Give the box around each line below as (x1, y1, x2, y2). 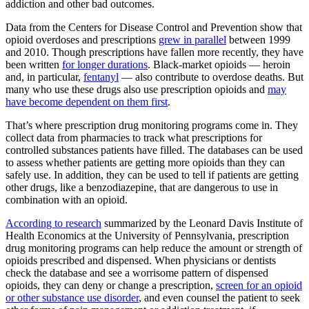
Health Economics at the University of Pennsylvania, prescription (6, 229, 289, 241)
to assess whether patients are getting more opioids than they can (6, 156, 285, 168)
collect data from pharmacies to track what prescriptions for (6, 131, 262, 143)
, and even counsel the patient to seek (139, 291, 300, 303)
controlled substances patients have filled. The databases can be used (6, 143, 303, 156)
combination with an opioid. (6, 193, 128, 206)
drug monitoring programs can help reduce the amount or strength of (6, 241, 302, 254)
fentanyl (83, 70, 119, 83)
